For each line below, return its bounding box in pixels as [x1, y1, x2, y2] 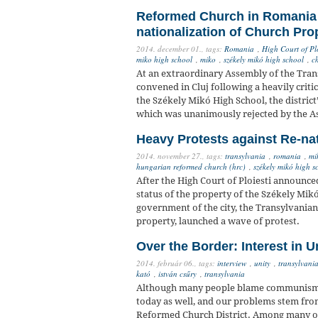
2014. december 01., [136, 43, 204, 55]
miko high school [136, 54, 192, 65]
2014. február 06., [136, 258, 197, 269]
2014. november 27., [136, 150, 204, 162]
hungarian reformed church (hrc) [136, 161, 246, 172]
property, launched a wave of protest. [136, 216, 300, 227]
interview [217, 258, 246, 269]
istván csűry [158, 268, 197, 280]
